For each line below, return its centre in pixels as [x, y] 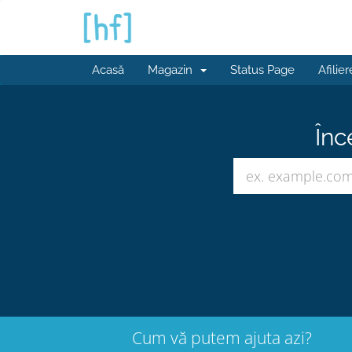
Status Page [262, 70]
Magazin [173, 70]
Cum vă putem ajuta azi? [222, 338]
